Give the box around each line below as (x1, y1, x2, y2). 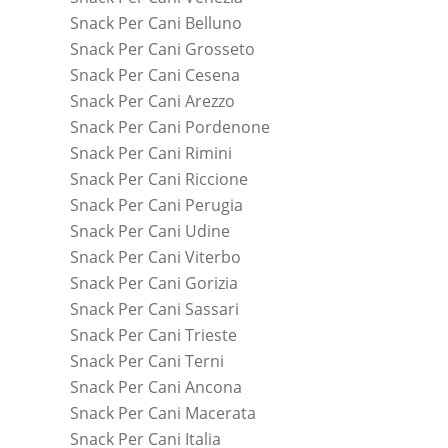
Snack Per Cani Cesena (70, 63, 240, 86)
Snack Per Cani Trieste (70, 323, 237, 346)
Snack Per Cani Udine (70, 219, 230, 242)
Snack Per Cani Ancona (70, 375, 242, 398)
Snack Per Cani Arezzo (70, 89, 235, 112)
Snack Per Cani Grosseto (70, 37, 255, 60)
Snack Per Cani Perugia (70, 193, 243, 216)
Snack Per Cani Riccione (70, 167, 248, 190)
